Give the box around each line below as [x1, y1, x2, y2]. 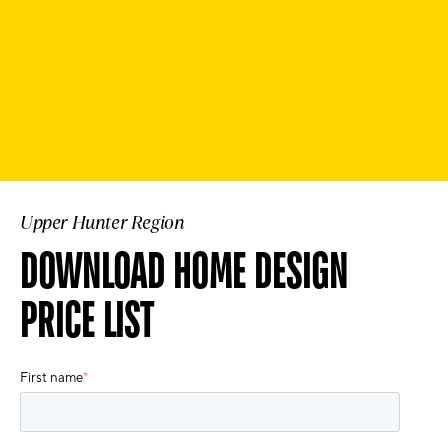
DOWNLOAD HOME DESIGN [20, 240, 348, 299]
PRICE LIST [20, 289, 154, 348]
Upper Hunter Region [20, 210, 185, 235]
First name [20, 369, 83, 386]
